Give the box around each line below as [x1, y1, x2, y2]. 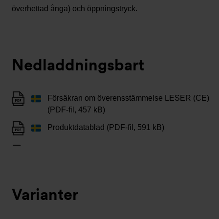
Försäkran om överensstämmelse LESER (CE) [47, 94, 209, 102]
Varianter [12, 185, 78, 204]
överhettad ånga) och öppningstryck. [12, 4, 137, 13]
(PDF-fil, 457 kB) [47, 106, 105, 114]
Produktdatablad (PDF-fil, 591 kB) [47, 123, 164, 131]
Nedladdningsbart [12, 55, 144, 74]
